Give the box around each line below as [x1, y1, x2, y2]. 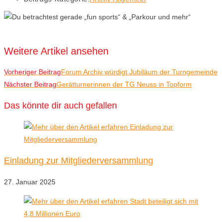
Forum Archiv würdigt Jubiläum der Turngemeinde [61, 68, 218, 76]
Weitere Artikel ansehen [4, 45, 109, 56]
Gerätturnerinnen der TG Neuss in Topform [56, 80, 192, 89]
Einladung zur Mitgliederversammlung [4, 156, 153, 166]
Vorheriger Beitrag [4, 68, 61, 76]
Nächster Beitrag [4, 80, 56, 89]
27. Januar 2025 [4, 178, 55, 186]
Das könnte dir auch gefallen [4, 101, 117, 111]
